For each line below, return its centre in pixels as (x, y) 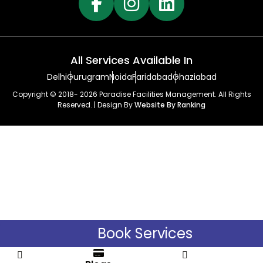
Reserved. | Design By (96, 105)
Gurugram (88, 77)
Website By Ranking (170, 105)
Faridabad (152, 77)
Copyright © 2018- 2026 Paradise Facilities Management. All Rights (131, 94)
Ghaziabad (194, 77)
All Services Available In (131, 60)
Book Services (145, 233)
